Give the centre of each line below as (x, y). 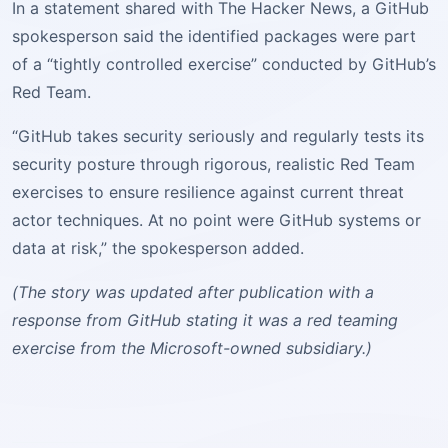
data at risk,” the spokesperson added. (158, 248)
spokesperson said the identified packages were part (214, 36)
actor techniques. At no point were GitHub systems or (216, 220)
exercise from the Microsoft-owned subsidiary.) (192, 348)
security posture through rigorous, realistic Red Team (213, 164)
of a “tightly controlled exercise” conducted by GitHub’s (224, 64)
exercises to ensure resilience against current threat (208, 192)
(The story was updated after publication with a (193, 292)
